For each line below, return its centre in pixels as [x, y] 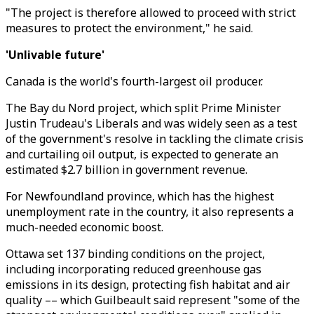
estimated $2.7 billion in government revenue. [127, 170]
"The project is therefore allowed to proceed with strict [151, 13]
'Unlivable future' [55, 55]
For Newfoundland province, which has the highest [140, 196]
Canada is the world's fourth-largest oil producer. [134, 81]
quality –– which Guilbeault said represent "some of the [153, 300]
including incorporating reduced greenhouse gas [134, 269]
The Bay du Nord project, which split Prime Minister [143, 108]
